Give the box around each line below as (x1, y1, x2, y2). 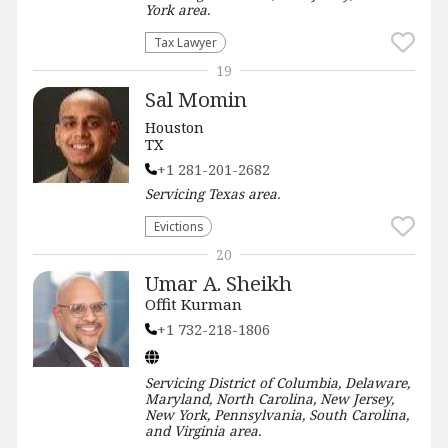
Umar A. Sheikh (145, 268, 292, 297)
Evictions (154, 217, 203, 234)
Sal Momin (145, 84, 247, 113)
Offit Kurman (145, 293, 242, 314)
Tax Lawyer (154, 33, 217, 50)
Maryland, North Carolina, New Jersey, (145, 388, 394, 408)
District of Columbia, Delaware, (208, 372, 410, 392)
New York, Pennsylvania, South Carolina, (145, 404, 409, 424)
